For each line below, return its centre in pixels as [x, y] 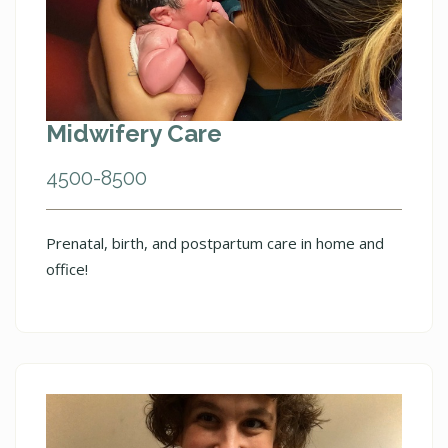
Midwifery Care [134, 133]
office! [67, 268]
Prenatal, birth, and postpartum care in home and [215, 242]
